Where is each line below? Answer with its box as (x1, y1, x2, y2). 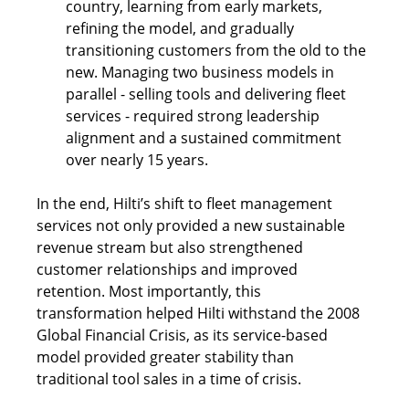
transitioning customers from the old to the (66, 40, 371, 61)
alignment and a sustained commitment (66, 128, 346, 149)
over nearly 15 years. (66, 150, 213, 171)
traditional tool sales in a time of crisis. (37, 369, 309, 390)
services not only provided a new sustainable (37, 215, 350, 236)
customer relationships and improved (37, 259, 302, 280)
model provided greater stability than (37, 347, 299, 368)
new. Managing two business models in (66, 62, 339, 83)
